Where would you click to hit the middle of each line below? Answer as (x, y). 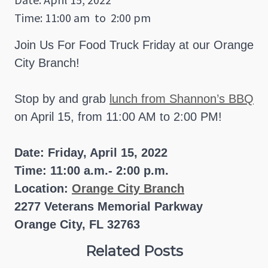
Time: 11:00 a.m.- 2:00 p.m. (92, 171)
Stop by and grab (62, 99)
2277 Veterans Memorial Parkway (109, 207)
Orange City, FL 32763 (77, 225)
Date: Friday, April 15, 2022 (91, 153)
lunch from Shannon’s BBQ (182, 99)
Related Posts (134, 251)
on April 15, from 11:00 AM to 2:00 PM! (120, 117)
